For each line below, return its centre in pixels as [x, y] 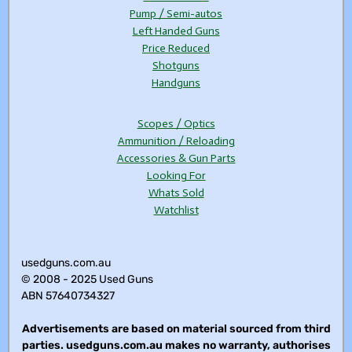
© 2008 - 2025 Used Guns [87, 280]
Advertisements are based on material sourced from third [176, 329]
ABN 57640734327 [68, 296]
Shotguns [176, 66]
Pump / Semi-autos [176, 14]
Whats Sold [176, 193]
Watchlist [176, 211]
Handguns [176, 83]
